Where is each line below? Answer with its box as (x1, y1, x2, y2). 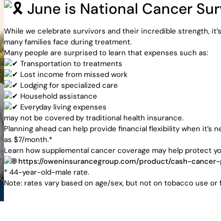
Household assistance (18, 91, 98, 101)
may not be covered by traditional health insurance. (4, 113, 184, 123)
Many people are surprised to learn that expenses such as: (4, 48, 209, 58)
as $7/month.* (4, 135, 53, 145)
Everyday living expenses (18, 102, 107, 112)
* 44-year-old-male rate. (4, 167, 90, 177)
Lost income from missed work (18, 70, 128, 79)
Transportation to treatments (18, 59, 123, 69)
